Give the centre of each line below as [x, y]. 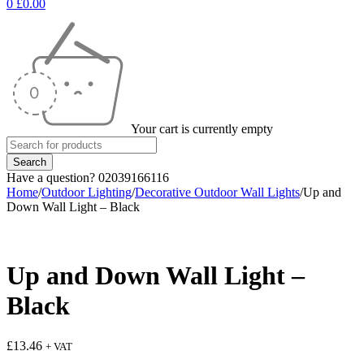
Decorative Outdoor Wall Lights [217, 192]
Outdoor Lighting [87, 192]
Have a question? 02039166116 [88, 178]
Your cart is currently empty [202, 129]
